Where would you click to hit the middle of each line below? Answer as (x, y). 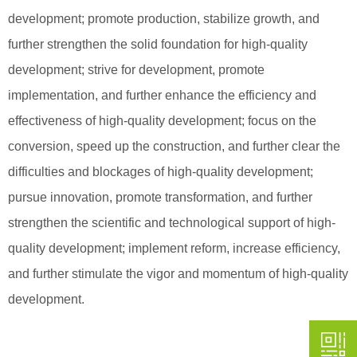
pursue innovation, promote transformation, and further (160, 197)
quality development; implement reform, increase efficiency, (174, 248)
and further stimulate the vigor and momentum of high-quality (178, 273)
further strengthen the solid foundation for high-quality (158, 44)
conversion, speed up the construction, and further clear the (174, 146)
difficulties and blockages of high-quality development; (161, 171)
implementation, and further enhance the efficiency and (162, 95)
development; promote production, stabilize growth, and (164, 18)
